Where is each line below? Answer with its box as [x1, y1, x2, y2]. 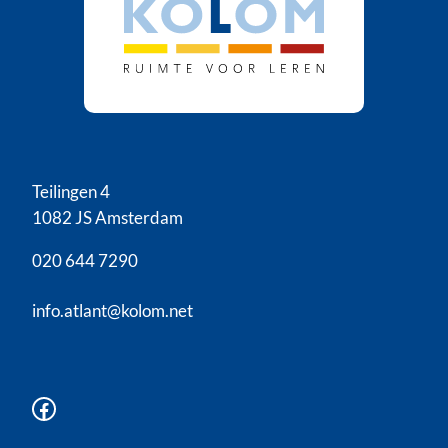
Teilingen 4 [32, 181, 110, 203]
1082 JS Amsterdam [32, 207, 183, 229]
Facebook [31, 392, 44, 422]
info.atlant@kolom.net [32, 299, 193, 321]
